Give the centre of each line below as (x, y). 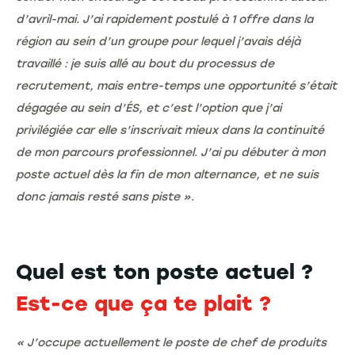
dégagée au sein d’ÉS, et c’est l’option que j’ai (149, 108)
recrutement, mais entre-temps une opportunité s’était (176, 86)
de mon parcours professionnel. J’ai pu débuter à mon (171, 152)
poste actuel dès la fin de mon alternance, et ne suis (167, 174)
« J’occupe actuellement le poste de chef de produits (171, 342)
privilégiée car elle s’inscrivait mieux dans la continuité (170, 130)
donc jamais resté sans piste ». (105, 197)
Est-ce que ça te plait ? (143, 303)
